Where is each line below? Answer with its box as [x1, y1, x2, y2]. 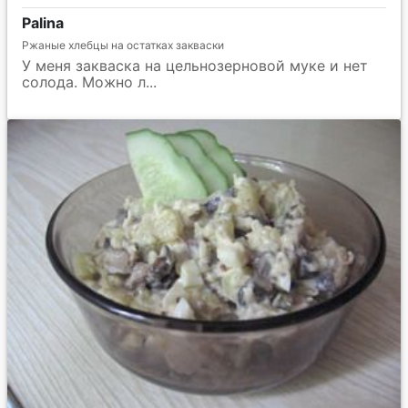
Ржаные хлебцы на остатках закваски [22, 37, 224, 52]
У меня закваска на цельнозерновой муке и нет [22, 56, 368, 75]
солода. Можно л [22, 72, 146, 91]
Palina [22, 13, 64, 32]
